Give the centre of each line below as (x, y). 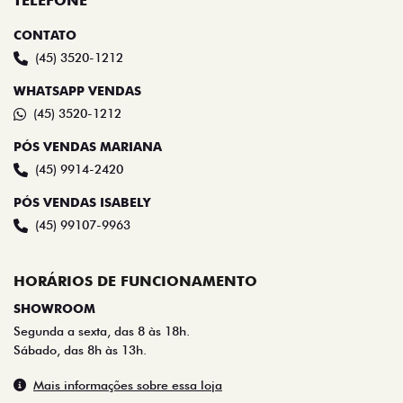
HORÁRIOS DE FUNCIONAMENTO (135, 282)
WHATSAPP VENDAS (77, 91)
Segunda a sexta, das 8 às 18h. (102, 331)
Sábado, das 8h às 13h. (80, 350)
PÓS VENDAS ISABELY (82, 203)
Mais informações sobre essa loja (128, 385)
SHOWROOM (54, 309)
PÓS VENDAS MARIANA (88, 147)
